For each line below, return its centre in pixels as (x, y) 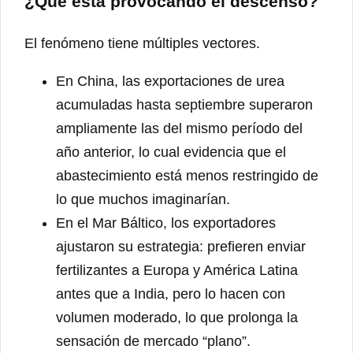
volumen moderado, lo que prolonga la (177, 318)
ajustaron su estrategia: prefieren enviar (181, 247)
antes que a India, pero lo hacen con (171, 294)
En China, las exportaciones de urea (170, 82)
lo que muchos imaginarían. (143, 200)
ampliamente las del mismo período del (179, 129)
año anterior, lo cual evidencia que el (171, 152)
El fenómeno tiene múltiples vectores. (142, 44)
